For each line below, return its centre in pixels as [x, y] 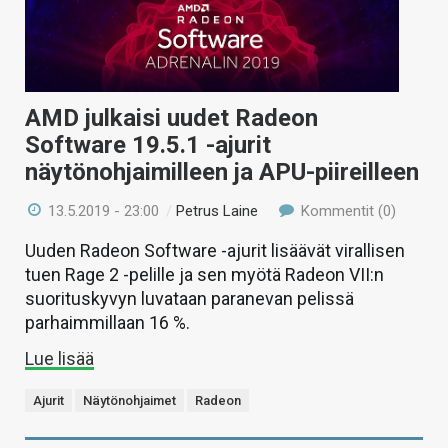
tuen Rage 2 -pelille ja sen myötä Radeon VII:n [204, 274]
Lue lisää [59, 358]
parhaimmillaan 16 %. [107, 322]
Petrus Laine [217, 210]
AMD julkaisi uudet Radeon [171, 117]
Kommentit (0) [346, 210]
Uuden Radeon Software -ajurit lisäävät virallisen [215, 250]
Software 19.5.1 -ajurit [148, 144]
